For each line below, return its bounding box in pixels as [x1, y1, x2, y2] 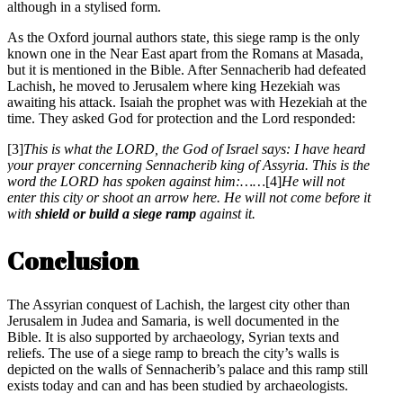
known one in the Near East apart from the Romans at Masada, [7, 45, 363, 61]
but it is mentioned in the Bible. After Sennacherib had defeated [7, 61, 366, 77]
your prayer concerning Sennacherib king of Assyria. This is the [7, 157, 370, 173]
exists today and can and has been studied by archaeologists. [7, 377, 348, 393]
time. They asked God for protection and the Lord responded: [7, 110, 355, 126]
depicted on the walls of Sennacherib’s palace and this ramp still [7, 361, 368, 377]
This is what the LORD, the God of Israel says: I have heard [23, 140, 365, 157]
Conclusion [7, 243, 139, 277]
